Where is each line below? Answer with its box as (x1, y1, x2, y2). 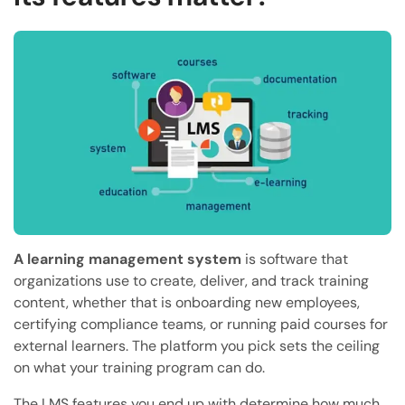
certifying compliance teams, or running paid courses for (14, 315, 388, 334)
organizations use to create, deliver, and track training (14, 271, 369, 291)
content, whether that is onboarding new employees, (14, 293, 360, 313)
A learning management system (14, 250, 241, 269)
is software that (241, 250, 348, 269)
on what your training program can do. (14, 358, 265, 378)
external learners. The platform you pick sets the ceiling (14, 336, 380, 356)
